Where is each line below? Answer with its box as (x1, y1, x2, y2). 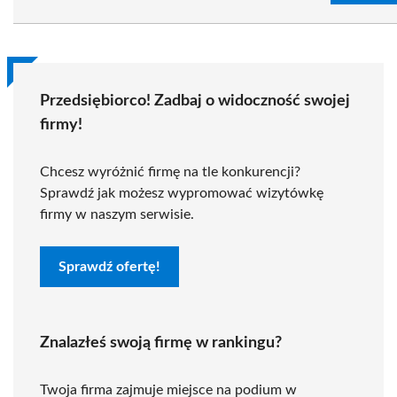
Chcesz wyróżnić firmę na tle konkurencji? (40, 165, 300, 179)
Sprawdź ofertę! (58, 260, 160, 274)
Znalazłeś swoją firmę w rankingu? (40, 335, 282, 351)
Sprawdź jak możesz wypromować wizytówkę (40, 186, 323, 200)
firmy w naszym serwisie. (40, 207, 194, 222)
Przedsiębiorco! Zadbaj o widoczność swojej (40, 93, 350, 109)
